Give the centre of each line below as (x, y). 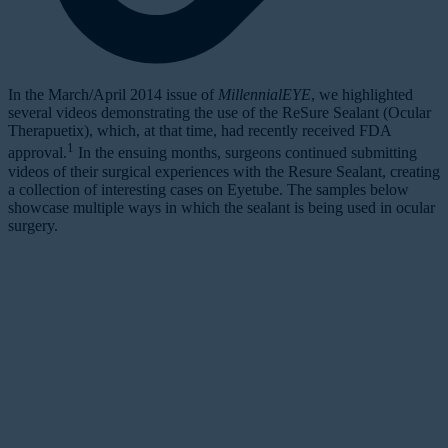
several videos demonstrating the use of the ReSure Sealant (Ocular (219, 113)
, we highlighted (362, 95)
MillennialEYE (264, 95)
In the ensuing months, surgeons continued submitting (245, 153)
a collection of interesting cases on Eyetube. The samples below (208, 189)
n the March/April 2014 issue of (115, 95)
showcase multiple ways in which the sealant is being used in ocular (221, 207)
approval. (37, 153)
